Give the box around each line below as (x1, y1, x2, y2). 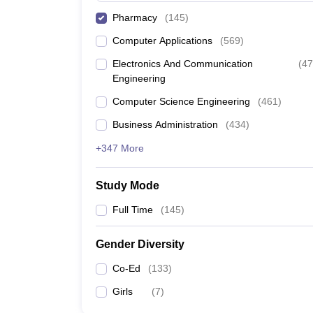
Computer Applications (112, 35, 212, 46)
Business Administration (112, 119, 218, 130)
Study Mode (96, 180, 159, 191)
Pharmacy (112, 12, 157, 23)
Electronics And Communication (112, 58, 253, 69)
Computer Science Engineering (112, 96, 250, 107)
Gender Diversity (96, 238, 184, 250)
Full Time (112, 204, 153, 215)
